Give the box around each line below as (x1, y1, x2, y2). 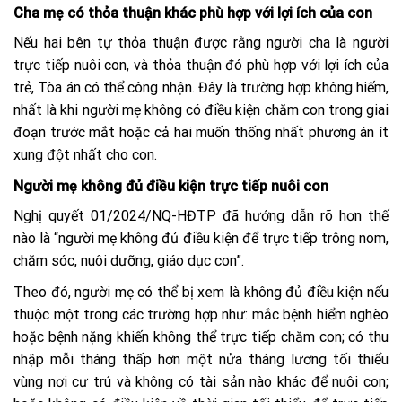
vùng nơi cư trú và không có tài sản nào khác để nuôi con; (13, 372, 389, 390)
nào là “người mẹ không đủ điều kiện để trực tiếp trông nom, (13, 229, 389, 247)
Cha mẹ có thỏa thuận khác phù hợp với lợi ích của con (13, 4, 372, 22)
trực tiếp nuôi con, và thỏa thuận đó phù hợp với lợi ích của (13, 56, 389, 74)
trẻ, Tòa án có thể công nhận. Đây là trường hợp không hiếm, (13, 78, 389, 96)
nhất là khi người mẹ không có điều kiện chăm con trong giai (13, 100, 389, 118)
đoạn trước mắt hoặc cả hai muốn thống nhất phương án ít (13, 123, 389, 141)
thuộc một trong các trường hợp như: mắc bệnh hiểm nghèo (13, 305, 389, 323)
